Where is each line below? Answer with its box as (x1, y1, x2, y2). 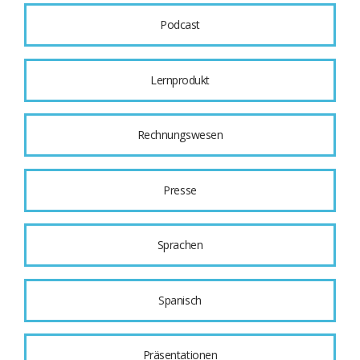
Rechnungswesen (137, 127, 223, 143)
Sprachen (157, 237, 203, 253)
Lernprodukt (150, 72, 210, 88)
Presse (163, 182, 197, 198)
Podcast (160, 17, 200, 33)
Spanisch (158, 292, 202, 308)
